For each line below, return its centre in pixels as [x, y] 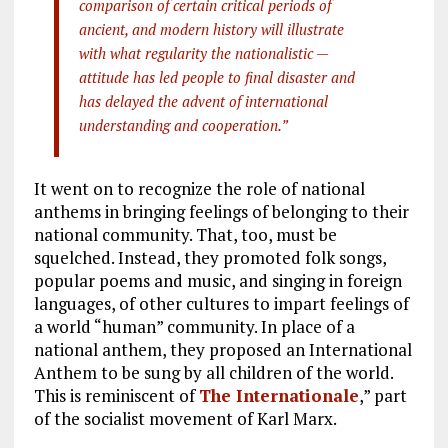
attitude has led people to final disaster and [216, 76]
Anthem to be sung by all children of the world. [213, 372]
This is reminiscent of [116, 395]
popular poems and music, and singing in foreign [217, 280]
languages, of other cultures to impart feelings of [221, 303]
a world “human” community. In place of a [194, 326]
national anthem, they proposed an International [222, 349]
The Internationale [278, 395]
